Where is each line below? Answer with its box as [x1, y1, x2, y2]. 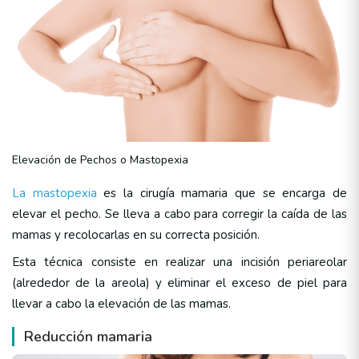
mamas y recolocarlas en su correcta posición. [12, 226, 260, 243]
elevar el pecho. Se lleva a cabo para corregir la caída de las [12, 205, 347, 222]
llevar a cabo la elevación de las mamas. [12, 295, 231, 312]
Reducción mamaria [24, 326, 152, 346]
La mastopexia [12, 184, 97, 201]
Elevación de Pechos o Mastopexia [12, 151, 188, 167]
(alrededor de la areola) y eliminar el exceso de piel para [12, 274, 347, 291]
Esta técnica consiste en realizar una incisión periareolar [12, 253, 347, 270]
